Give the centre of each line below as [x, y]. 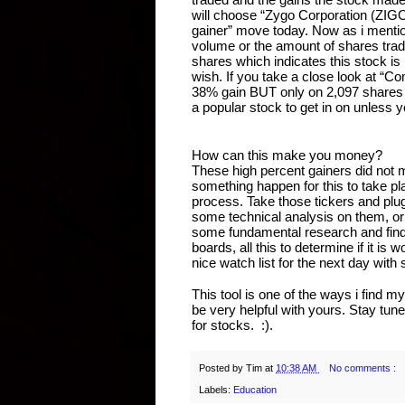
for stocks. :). [232, 325]
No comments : [363, 368]
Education [255, 390]
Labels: [216, 390]
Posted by [222, 368]
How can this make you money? [287, 155]
